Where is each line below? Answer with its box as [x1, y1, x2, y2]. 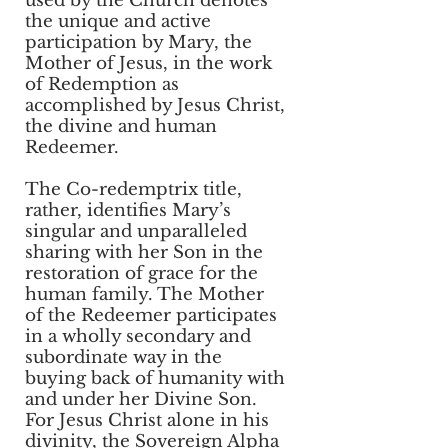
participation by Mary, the [25, 32, 252, 53]
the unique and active [25, 11, 211, 32]
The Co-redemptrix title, [25, 179, 242, 200]
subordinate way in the [25, 347, 222, 368]
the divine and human [25, 116, 217, 137]
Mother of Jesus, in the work [25, 53, 272, 74]
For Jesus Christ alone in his [25, 410, 269, 431]
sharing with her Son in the [25, 242, 263, 263]
